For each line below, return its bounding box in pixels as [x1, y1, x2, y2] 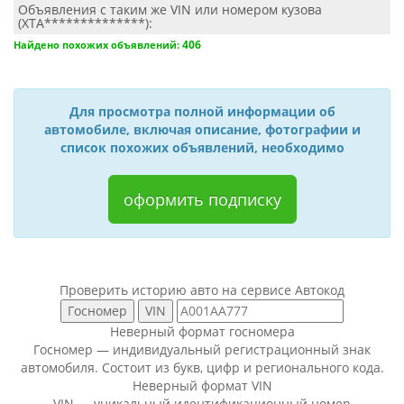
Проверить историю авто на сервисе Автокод [60, 281, 344, 298]
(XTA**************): [18, 14, 152, 32]
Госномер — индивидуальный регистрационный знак [33, 341, 371, 358]
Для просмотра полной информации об [69, 103, 335, 120]
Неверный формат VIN [132, 377, 272, 394]
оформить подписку [123, 188, 281, 210]
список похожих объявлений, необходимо [60, 139, 344, 156]
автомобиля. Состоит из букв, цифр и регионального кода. [20, 359, 384, 376]
